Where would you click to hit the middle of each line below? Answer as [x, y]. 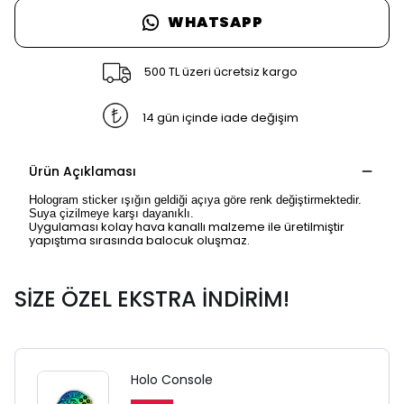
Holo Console [172, 379]
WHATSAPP [216, 22]
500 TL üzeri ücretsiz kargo [220, 71]
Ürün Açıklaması [83, 171]
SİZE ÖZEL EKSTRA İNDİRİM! [152, 298]
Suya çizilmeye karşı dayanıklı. [111, 213]
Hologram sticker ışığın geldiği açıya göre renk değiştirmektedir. [195, 199]
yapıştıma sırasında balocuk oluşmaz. [139, 240]
